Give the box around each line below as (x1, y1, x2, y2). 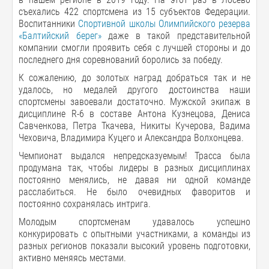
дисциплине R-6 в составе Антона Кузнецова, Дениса (19, 108, 250, 119)
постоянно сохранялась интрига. (19, 198, 151, 210)
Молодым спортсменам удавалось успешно (19, 216, 250, 228)
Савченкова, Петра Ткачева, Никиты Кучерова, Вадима (19, 120, 250, 131)
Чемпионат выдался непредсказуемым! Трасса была (19, 150, 250, 162)
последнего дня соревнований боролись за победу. (19, 54, 223, 65)
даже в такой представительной (101, 30, 251, 41)
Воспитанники (19, 18, 79, 29)
